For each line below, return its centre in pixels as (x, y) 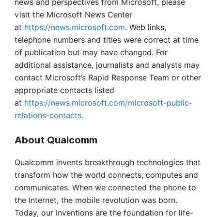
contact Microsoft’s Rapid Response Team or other (108, 77)
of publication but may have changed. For (91, 52)
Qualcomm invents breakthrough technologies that (108, 162)
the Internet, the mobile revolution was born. (96, 200)
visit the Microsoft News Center (73, 15)
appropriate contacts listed (64, 90)
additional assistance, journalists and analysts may (107, 65)
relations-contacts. (49, 115)
